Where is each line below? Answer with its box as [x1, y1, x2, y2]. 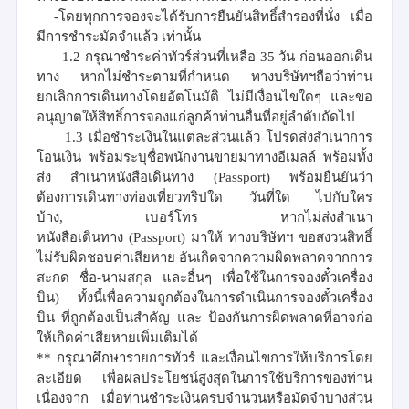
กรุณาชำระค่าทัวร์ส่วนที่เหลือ [84, 48, 256, 64]
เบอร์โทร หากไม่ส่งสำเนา [145, 209, 372, 225]
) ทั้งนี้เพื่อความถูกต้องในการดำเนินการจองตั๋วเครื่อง [55, 289, 372, 305]
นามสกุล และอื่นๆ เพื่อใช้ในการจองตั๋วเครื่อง [101, 269, 373, 285]
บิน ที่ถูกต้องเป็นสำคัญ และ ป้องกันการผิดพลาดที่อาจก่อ [37, 309, 372, 325]
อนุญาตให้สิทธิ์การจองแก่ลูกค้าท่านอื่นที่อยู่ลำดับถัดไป [37, 109, 355, 124]
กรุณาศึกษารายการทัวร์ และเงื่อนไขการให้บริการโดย [57, 350, 372, 365]
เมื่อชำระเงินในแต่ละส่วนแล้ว [88, 129, 260, 144]
